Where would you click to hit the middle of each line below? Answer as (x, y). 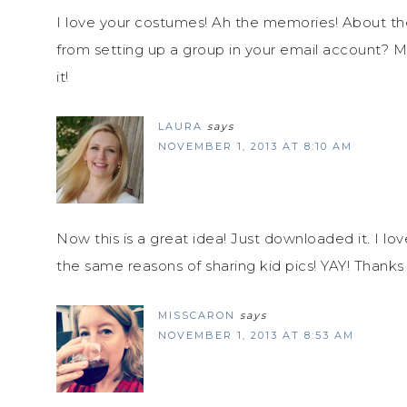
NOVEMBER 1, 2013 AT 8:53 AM (256, 335)
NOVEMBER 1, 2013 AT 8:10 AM (255, 146)
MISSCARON (197, 315)
